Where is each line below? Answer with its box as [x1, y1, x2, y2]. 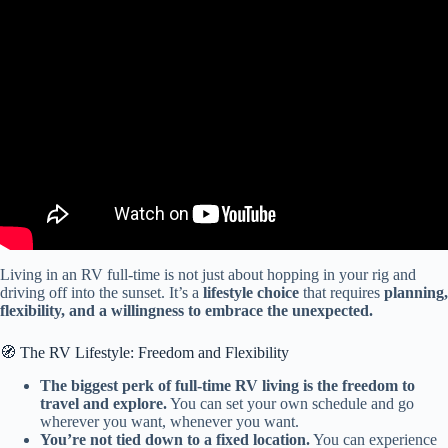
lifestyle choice [203, 283, 299, 301]
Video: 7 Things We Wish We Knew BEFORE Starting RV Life [27, 25, 421, 43]
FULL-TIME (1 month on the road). [110, 43, 338, 61]
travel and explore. [40, 394, 167, 412]
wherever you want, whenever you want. [40, 412, 299, 430]
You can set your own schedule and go [167, 394, 414, 412]
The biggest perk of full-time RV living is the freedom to [40, 376, 415, 394]
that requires [299, 283, 384, 301]
